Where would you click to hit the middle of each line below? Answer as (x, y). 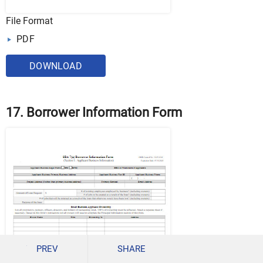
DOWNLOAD (56, 66)
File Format (29, 21)
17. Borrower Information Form (94, 113)
